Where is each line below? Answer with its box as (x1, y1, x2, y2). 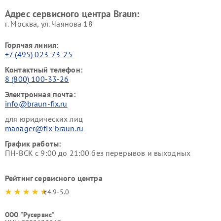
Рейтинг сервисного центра (5, 173, 103, 183)
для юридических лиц (5, 114, 83, 124)
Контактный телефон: (5, 65, 82, 74)
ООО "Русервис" (5, 210, 55, 219)
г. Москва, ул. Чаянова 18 (5, 19, 93, 29)
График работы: (5, 139, 61, 148)
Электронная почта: (5, 89, 75, 99)
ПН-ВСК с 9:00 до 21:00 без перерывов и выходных (5, 148, 191, 158)
